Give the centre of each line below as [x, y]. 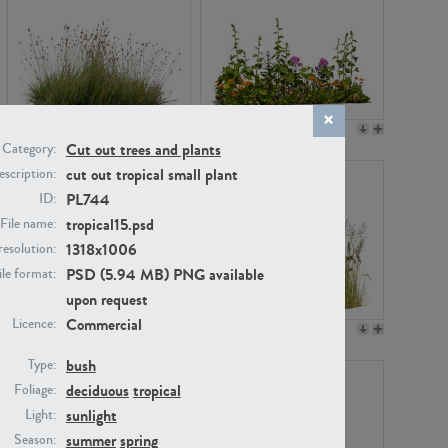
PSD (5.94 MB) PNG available [164, 274]
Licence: [33, 323]
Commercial [103, 324]
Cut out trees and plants [143, 149]
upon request [106, 299]
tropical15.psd [109, 224]
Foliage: [34, 389]
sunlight [91, 415]
